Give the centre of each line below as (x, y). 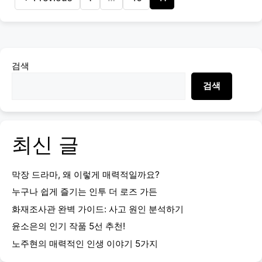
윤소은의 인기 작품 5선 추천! (68, 226)
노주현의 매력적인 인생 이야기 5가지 (85, 244)
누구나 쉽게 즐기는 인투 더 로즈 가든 (85, 192)
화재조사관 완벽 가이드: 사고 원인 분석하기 (98, 209)
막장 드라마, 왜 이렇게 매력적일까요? (86, 174)
